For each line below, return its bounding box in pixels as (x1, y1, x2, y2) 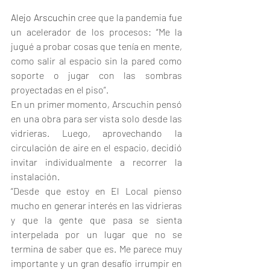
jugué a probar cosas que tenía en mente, (11, 40, 182, 52)
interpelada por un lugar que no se (11, 228, 182, 240)
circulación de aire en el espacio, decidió (11, 142, 182, 154)
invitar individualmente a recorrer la (11, 156, 182, 168)
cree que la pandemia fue (78, 11, 183, 24)
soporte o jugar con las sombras (11, 69, 182, 81)
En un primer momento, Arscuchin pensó (11, 98, 182, 110)
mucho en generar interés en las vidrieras (11, 199, 182, 212)
